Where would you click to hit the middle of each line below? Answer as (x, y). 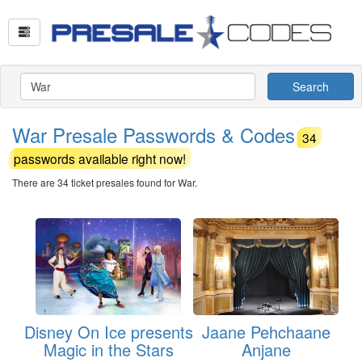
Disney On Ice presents (108, 332)
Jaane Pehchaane (266, 332)
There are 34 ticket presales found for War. (105, 182)
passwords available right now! (99, 158)
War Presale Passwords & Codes (156, 135)
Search (311, 86)
